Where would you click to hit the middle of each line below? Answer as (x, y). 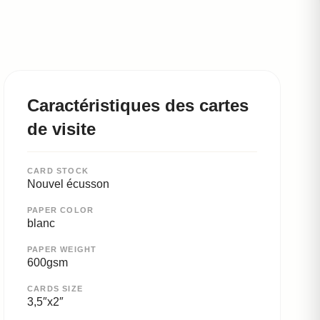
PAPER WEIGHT (62, 249)
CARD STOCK (58, 171)
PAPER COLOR (61, 210)
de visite (61, 129)
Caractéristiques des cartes (138, 105)
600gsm (47, 262)
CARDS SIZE (55, 289)
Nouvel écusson (68, 184)
